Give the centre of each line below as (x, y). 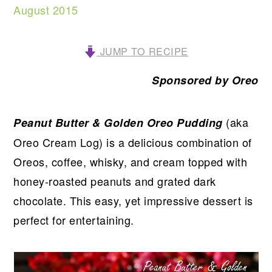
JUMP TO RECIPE (142, 51)
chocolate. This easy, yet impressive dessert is (133, 200)
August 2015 (46, 10)
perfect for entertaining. (74, 220)
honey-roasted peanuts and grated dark (115, 181)
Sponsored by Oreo (205, 80)
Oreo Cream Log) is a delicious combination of (133, 142)
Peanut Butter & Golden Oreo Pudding (118, 123)
